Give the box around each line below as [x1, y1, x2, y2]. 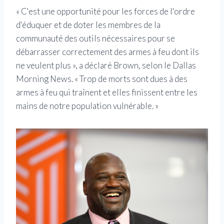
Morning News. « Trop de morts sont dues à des [16, 73, 187, 84]
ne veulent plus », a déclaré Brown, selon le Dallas [16, 60, 196, 71]
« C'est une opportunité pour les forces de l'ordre [16, 6, 195, 17]
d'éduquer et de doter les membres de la [16, 19, 160, 30]
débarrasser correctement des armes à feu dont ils [16, 46, 199, 57]
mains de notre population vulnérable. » [16, 100, 158, 111]
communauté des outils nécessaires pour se [16, 33, 175, 44]
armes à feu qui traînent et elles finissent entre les [16, 87, 197, 98]
